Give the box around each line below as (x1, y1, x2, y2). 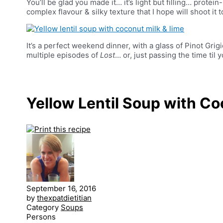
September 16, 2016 (26, 183, 96, 193)
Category (26, 202, 59, 212)
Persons (26, 212, 56, 222)
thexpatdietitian (37, 193, 92, 203)
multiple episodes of (26, 50, 100, 60)
